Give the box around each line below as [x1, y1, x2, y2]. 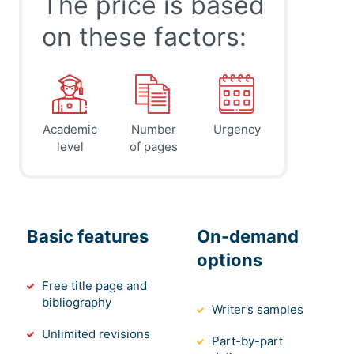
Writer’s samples [212, 302, 303, 318]
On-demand [197, 226, 299, 247]
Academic [43, 122, 97, 137]
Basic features [27, 226, 149, 247]
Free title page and [42, 278, 147, 294]
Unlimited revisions [42, 326, 150, 342]
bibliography [42, 295, 111, 311]
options [197, 250, 262, 271]
